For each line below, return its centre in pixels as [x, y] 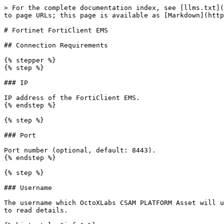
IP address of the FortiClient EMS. [72, 98]
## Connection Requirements [56, 45]
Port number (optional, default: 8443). [80, 150]
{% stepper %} [30, 60]
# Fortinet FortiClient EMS [56, 30]
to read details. [36, 210]
